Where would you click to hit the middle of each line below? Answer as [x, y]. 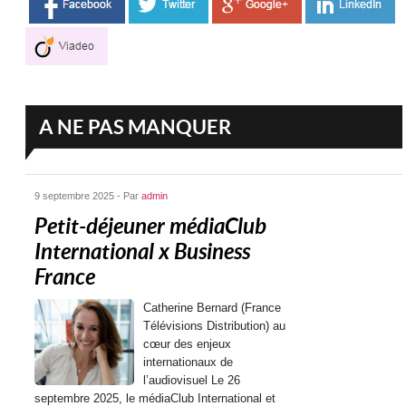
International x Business [143, 252]
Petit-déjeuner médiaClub [151, 227]
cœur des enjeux [188, 344]
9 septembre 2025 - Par [88, 196]
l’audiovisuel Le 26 [192, 380]
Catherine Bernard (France [213, 308]
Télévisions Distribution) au [215, 326]
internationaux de [188, 362]
